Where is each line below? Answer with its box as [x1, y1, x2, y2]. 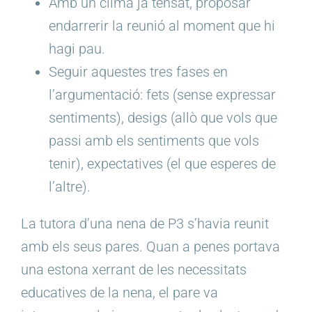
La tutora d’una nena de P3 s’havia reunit [21, 214, 269, 232]
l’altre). [49, 178, 91, 195]
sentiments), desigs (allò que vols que [49, 109, 277, 126]
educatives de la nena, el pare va [21, 283, 218, 301]
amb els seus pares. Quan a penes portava [21, 237, 280, 255]
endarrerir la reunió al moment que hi [49, 17, 275, 34]
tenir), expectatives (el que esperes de [49, 155, 276, 172]
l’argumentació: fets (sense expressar [49, 86, 276, 103]
